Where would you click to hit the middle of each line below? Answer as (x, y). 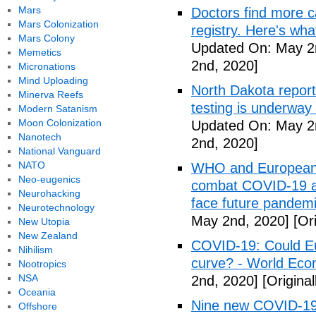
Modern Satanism (57, 109)
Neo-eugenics (49, 179)
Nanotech (39, 137)
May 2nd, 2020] (240, 221)
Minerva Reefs (50, 95)
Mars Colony (46, 38)
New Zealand (48, 236)
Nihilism (35, 250)
